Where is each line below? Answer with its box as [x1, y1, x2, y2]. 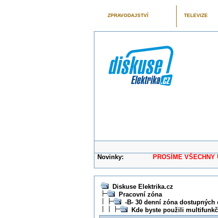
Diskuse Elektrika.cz [112, 183, 173, 190]
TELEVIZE [183, 13, 208, 18]
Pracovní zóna [118, 191, 162, 198]
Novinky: [97, 153, 124, 161]
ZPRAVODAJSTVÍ [107, 13, 148, 18]
